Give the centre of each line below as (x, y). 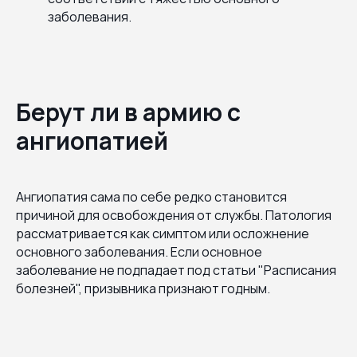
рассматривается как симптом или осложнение (163, 233)
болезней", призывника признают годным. (143, 288)
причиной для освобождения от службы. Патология (174, 215)
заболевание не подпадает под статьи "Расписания (176, 270)
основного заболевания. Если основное (139, 251)
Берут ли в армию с (128, 112)
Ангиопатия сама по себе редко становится (151, 196)
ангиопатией (92, 140)
